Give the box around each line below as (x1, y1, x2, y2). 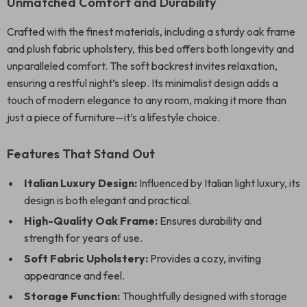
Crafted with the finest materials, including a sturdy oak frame (7, 25, 295, 38)
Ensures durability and (158, 214, 262, 228)
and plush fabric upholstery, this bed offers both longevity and (7, 42, 294, 56)
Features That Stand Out (7, 146, 155, 162)
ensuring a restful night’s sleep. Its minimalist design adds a (7, 76, 278, 90)
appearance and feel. (24, 269, 125, 282)
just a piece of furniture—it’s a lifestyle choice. (7, 110, 220, 124)
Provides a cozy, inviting (148, 251, 261, 265)
